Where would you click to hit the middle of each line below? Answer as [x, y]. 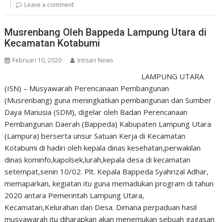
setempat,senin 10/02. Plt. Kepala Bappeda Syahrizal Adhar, [107, 171]
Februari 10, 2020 [37, 60]
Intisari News [95, 60]
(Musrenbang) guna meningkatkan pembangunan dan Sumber [108, 100]
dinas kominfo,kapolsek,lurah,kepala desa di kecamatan [98, 159]
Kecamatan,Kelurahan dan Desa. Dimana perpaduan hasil [101, 207]
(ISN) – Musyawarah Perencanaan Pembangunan [87, 88]
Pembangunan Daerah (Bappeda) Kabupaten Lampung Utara [108, 124]
